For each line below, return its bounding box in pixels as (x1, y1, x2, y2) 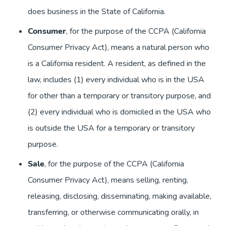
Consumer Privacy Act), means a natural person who (28, 42, 209, 53)
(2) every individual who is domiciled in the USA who (28, 106, 211, 118)
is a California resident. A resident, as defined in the (28, 58, 206, 70)
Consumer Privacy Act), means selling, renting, (28, 175, 188, 186)
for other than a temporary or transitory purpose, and (28, 90, 211, 102)
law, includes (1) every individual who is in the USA (28, 74, 204, 86)
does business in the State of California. (28, 6, 165, 18)
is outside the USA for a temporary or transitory (28, 123, 195, 134)
